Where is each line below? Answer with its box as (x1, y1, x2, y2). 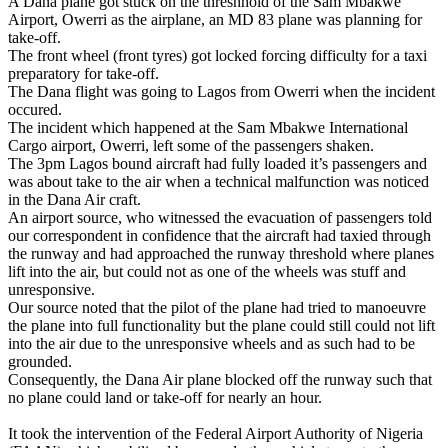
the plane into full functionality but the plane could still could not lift (8, 316, 435, 334)
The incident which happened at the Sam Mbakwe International (8, 118, 408, 136)
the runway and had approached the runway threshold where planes (8, 244, 434, 262)
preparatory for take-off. (8, 64, 159, 82)
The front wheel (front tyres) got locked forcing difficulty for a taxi (8, 46, 427, 64)
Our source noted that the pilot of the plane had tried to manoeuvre (8, 298, 426, 316)
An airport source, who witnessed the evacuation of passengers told (8, 208, 432, 226)
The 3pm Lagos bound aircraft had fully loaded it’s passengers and (8, 154, 427, 172)
